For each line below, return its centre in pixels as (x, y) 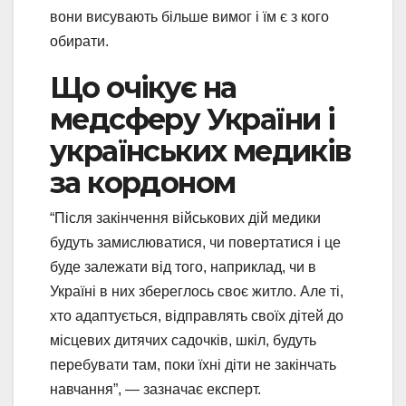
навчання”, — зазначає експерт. (155, 390)
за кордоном (143, 183)
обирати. (79, 42)
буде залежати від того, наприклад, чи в (183, 267)
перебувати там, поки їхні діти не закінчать (193, 365)
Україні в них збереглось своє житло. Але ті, (197, 292)
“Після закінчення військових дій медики (185, 218)
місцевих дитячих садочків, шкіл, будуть (183, 341)
